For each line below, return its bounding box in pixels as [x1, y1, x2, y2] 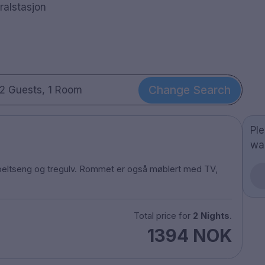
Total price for [133, 210, 193, 221]
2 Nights [192, 210, 230, 221]
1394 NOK [147, 224, 232, 246]
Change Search [148, 83, 231, 98]
